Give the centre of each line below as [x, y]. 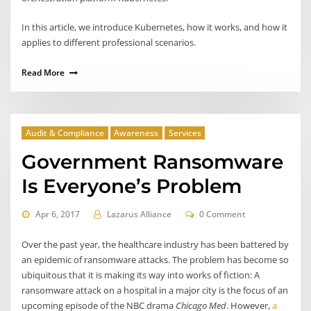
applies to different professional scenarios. [110, 43]
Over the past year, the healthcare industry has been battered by [155, 244]
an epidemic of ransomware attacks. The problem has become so [155, 259]
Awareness [136, 133]
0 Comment [223, 215]
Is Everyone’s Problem [132, 186]
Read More [43, 72]
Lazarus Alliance [139, 215]
